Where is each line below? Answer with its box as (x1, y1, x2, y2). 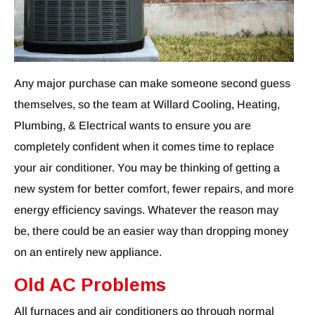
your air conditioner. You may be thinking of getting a (14, 162, 280, 174)
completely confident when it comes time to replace (14, 141, 274, 153)
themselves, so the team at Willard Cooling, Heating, (14, 98, 280, 111)
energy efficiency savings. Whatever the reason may (14, 204, 278, 217)
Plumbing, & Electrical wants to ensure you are (14, 120, 251, 132)
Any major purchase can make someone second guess (14, 77, 290, 90)
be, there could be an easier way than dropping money (14, 225, 288, 238)
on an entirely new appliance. (14, 246, 162, 259)
